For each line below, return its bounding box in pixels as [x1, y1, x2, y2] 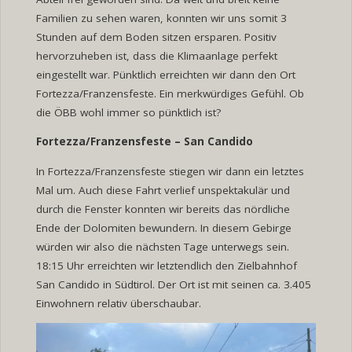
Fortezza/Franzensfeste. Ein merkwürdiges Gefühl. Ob [35, 86, 304, 101]
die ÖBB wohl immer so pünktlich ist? [35, 104, 221, 119]
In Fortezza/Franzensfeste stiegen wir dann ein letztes [35, 163, 304, 178]
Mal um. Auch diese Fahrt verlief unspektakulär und [35, 182, 290, 197]
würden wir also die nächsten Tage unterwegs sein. [35, 239, 289, 254]
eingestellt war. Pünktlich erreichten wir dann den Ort [35, 67, 295, 82]
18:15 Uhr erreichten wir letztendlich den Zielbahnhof [35, 258, 297, 273]
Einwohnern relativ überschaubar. [35, 295, 201, 310]
